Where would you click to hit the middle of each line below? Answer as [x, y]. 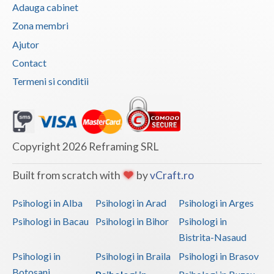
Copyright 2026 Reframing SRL [85, 146]
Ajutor [26, 44]
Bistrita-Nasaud [212, 237]
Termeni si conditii [50, 81]
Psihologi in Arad [131, 202]
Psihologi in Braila [133, 256]
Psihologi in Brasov [218, 256]
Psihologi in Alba [47, 202]
